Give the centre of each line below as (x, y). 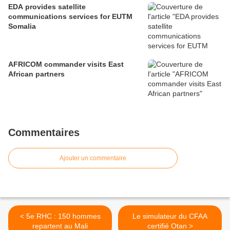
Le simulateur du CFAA (170, 216)
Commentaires (44, 133)
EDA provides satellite (47, 7)
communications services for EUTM (70, 17)
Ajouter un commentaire (93, 158)
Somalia (22, 26)
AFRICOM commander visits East (66, 64)
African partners (36, 74)
